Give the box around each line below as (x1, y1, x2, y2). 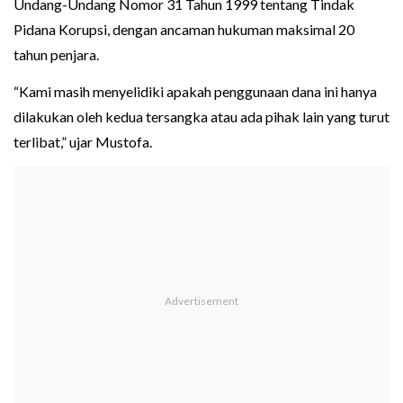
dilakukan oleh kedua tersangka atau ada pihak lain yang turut (13, 108, 390, 126)
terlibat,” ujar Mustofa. (13, 133, 152, 151)
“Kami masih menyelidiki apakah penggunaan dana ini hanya (13, 83, 377, 101)
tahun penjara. (13, 46, 99, 64)
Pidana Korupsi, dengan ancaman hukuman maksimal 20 (13, 21, 354, 39)
